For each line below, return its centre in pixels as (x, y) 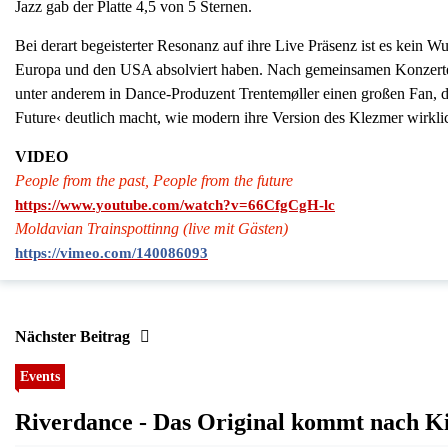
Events (40, 376)
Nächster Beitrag (72, 337)
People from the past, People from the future (154, 181)
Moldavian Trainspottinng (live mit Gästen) (151, 229)
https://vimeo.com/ (75, 253)
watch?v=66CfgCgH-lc (259, 205)
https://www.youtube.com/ (99, 205)
